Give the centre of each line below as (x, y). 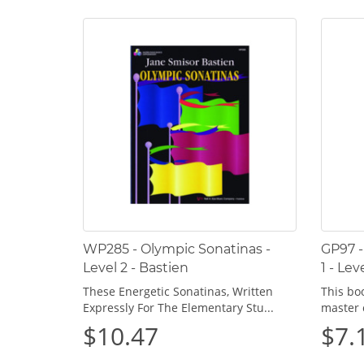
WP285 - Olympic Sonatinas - (177, 249)
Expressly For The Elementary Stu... (178, 307)
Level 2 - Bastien (136, 267)
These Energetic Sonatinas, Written (178, 291)
